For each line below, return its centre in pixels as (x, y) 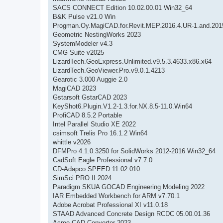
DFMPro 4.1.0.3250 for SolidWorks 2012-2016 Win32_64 (134, 151)
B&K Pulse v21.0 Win (84, 16)
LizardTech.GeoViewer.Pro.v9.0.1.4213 (109, 70)
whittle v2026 (72, 142)
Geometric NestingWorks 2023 (97, 34)
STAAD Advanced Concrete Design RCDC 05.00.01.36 (131, 214)
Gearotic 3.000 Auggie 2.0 (90, 79)
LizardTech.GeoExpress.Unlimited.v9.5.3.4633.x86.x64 (132, 61)
